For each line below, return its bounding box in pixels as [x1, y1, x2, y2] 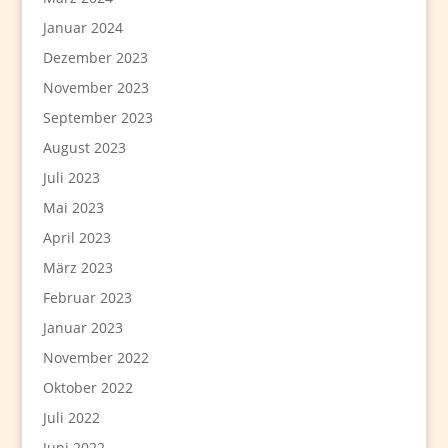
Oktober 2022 [42, 378, 133, 398]
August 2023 [42, 138, 126, 158]
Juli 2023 [42, 168, 100, 188]
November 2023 [42, 78, 149, 98]
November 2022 [42, 348, 149, 368]
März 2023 [42, 258, 113, 278]
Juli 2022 [42, 408, 100, 428]
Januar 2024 [42, 18, 123, 38]
